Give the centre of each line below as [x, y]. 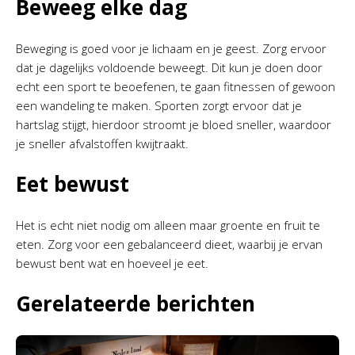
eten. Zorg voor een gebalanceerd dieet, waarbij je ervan [169, 244]
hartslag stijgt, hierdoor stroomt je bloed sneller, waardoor [174, 124]
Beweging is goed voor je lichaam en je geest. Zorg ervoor [171, 48]
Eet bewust [73, 184]
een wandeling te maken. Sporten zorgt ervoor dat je [159, 105]
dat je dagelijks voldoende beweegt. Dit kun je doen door [169, 67]
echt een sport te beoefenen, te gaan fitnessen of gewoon [176, 86]
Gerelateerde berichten [136, 303]
